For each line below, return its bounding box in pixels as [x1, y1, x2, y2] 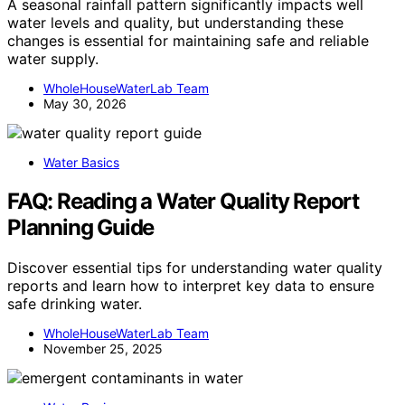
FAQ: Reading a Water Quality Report [7, 187, 359, 214]
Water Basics [43, 154, 119, 170]
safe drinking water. [7, 294, 142, 313]
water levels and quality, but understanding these [7, 13, 344, 32]
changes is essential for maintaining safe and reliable [7, 31, 369, 50]
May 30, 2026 [43, 95, 127, 111]
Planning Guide [7, 213, 155, 240]
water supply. [7, 49, 99, 68]
